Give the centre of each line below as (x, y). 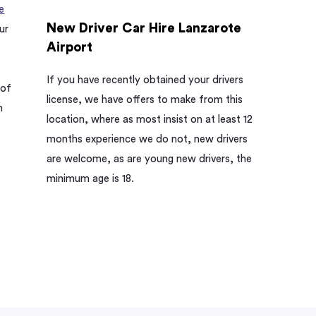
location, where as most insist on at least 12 (150, 120)
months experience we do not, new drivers (147, 140)
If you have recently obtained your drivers (145, 80)
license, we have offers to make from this (145, 100)
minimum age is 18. (91, 179)
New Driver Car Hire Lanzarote (144, 28)
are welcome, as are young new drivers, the (150, 159)
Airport (70, 47)
